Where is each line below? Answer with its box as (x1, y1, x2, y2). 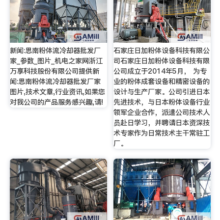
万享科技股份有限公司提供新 (9, 66, 99, 77)
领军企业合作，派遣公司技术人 (113, 108, 210, 118)
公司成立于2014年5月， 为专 (113, 66, 207, 77)
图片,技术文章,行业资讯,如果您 (9, 87, 105, 97)
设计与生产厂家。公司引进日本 (113, 87, 210, 97)
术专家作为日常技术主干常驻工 (113, 128, 210, 138)
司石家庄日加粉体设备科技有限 (113, 56, 210, 66)
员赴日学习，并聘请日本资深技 (113, 118, 210, 128)
